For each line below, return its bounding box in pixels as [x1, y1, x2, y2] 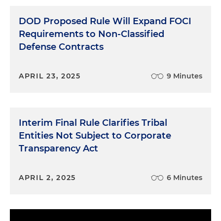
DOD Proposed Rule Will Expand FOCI [19, 16, 191, 27]
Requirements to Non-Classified [19, 29, 164, 40]
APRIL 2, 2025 [19, 173, 76, 183]
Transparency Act [19, 143, 98, 154]
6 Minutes [167, 173, 202, 183]
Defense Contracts [19, 41, 104, 53]
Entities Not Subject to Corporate [19, 130, 171, 142]
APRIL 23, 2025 [19, 72, 81, 81]
